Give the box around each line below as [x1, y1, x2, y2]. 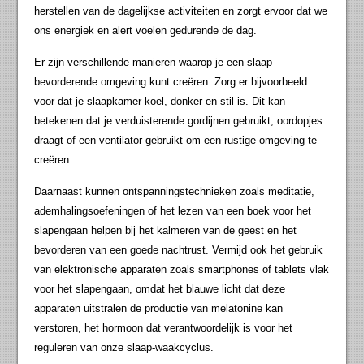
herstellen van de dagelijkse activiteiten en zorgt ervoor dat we [34, 5, 328, 18]
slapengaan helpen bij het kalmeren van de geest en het [34, 224, 297, 237]
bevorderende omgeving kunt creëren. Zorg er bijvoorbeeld [34, 76, 308, 89]
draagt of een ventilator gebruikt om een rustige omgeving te [34, 134, 318, 147]
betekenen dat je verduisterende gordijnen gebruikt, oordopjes [34, 115, 323, 128]
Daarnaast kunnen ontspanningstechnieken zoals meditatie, [34, 185, 315, 198]
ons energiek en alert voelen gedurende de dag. [34, 24, 258, 37]
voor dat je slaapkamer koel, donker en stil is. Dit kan [34, 95, 286, 108]
